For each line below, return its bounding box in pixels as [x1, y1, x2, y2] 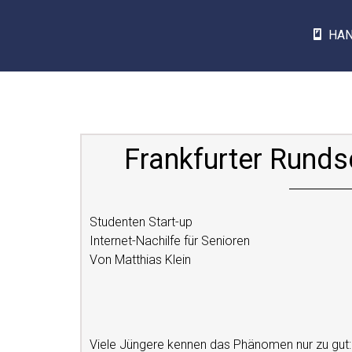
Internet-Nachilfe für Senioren [90, 233, 250, 248]
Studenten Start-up [90, 214, 192, 229]
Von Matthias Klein [90, 252, 191, 267]
